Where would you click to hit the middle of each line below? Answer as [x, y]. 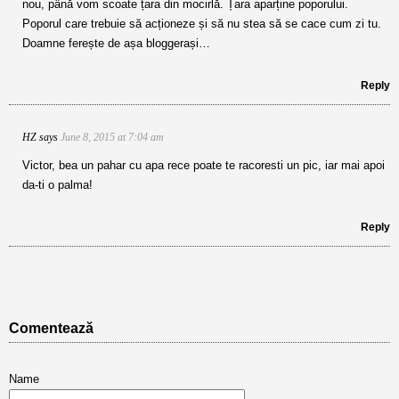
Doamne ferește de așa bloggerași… [116, 43]
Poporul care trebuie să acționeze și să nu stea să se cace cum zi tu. [202, 24]
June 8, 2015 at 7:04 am [112, 137]
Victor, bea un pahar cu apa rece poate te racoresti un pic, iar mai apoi [204, 165]
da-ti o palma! [57, 185]
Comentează [51, 328]
